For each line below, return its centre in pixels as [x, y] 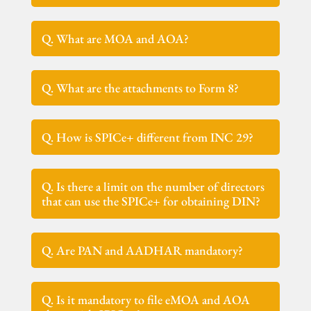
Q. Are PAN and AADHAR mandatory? [143, 250]
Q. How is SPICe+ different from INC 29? [148, 137]
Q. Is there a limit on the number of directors [153, 186]
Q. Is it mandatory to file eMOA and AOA [146, 299]
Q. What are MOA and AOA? [116, 38]
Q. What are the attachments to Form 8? [141, 87]
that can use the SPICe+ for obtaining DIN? [151, 201]
